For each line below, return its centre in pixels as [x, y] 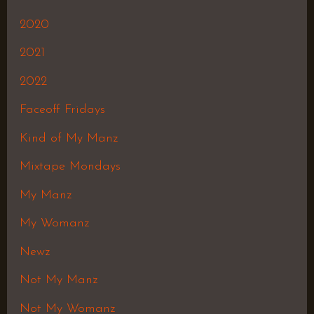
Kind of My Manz [68, 138]
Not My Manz [58, 280]
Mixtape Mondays [70, 167]
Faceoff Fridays [62, 110]
